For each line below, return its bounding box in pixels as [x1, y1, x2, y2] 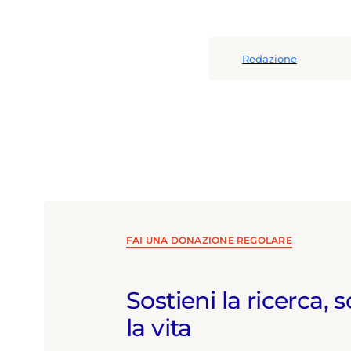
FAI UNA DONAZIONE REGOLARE [126, 233, 292, 246]
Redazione [241, 52, 297, 65]
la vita [126, 313, 192, 342]
